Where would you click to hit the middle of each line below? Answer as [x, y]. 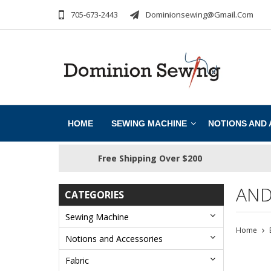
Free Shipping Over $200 [150, 158]
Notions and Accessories [114, 238]
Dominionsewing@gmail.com [200, 15]
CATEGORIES [94, 194]
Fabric [77, 260]
